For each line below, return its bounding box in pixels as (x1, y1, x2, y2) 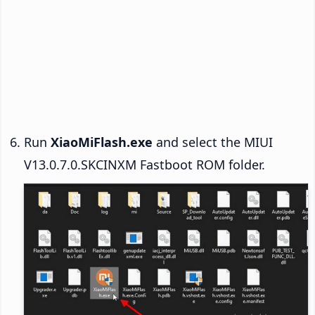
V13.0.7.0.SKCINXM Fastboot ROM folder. (24, 156, 265, 174)
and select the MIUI (153, 134, 273, 151)
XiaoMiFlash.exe (51, 134, 153, 151)
